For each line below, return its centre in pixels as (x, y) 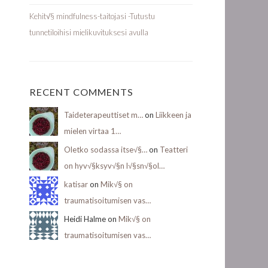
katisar (77, 184)
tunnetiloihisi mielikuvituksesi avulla (89, 32)
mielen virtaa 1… (92, 131)
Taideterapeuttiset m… (104, 115)
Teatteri (174, 150)
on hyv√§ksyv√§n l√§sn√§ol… (114, 166)
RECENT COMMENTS (81, 92)
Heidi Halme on (91, 219)
